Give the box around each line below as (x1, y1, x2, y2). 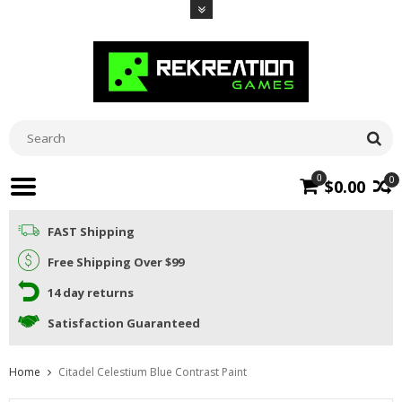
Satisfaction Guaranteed (48, 315, 200, 332)
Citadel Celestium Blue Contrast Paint (58, 363, 247, 380)
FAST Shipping (48, 223, 135, 240)
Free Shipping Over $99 (48, 254, 184, 271)
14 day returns (48, 284, 134, 301)
